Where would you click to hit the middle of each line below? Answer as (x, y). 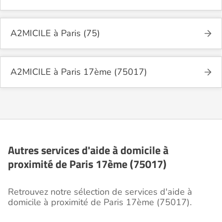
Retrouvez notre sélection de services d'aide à (100, 192)
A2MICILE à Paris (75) (55, 33)
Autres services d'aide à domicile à (88, 150)
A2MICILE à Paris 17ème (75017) (79, 72)
